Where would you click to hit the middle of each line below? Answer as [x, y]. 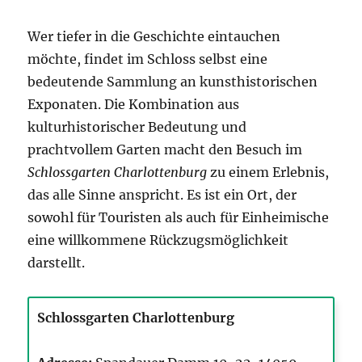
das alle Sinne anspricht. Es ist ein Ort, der [162, 195]
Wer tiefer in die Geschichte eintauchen [154, 37]
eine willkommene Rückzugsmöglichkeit [158, 240]
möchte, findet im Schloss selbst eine [148, 59]
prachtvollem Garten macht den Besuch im [165, 150]
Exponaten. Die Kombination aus [134, 105]
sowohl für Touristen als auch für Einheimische [179, 218]
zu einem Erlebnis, [268, 173]
